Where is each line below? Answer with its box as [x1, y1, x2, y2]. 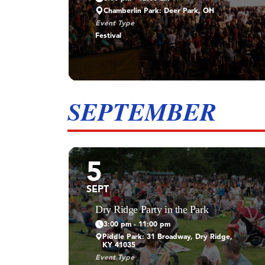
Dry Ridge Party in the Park [95, 203, 209, 215]
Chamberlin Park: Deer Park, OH [104, 7, 214, 15]
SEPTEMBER [67, 93, 216, 129]
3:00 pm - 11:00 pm [104, 221, 170, 228]
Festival [95, 32, 121, 40]
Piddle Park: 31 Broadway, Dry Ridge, [102, 233, 232, 241]
